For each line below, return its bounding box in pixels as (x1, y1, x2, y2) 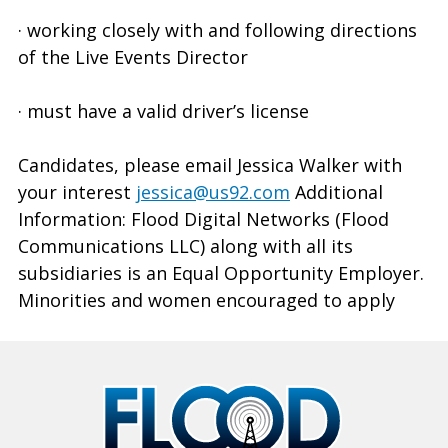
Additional (290, 180, 383, 204)
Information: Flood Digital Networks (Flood (18, 207, 389, 231)
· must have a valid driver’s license (18, 99, 309, 123)
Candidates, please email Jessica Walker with (18, 153, 402, 177)
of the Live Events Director (18, 45, 248, 69)
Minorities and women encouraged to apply (18, 288, 395, 312)
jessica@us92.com (136, 180, 290, 204)
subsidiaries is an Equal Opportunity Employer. (18, 261, 424, 285)
